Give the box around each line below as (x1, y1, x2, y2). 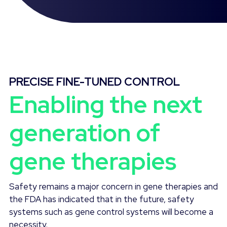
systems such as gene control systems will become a (9, 206, 213, 217)
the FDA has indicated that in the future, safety (9, 193, 194, 205)
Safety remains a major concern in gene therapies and (9, 180, 218, 192)
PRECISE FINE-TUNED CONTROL (9, 74, 180, 90)
